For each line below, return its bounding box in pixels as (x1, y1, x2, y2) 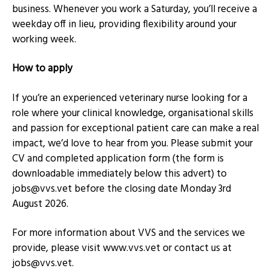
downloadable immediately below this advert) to (12, 165, 227, 182)
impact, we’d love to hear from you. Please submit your (12, 135, 253, 152)
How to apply (12, 60, 72, 77)
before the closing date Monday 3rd (72, 180, 231, 197)
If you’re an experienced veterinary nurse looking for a (12, 90, 247, 106)
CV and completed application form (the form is (12, 150, 224, 167)
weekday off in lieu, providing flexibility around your (12, 16, 237, 33)
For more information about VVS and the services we (12, 225, 245, 242)
